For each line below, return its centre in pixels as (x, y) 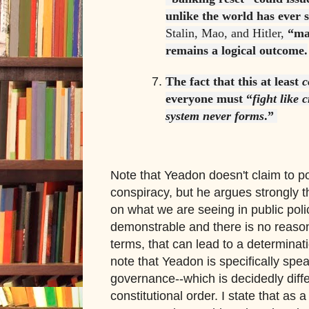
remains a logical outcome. (237, 51)
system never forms (215, 116)
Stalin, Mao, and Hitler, (227, 33)
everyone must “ (209, 99)
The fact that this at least (234, 82)
